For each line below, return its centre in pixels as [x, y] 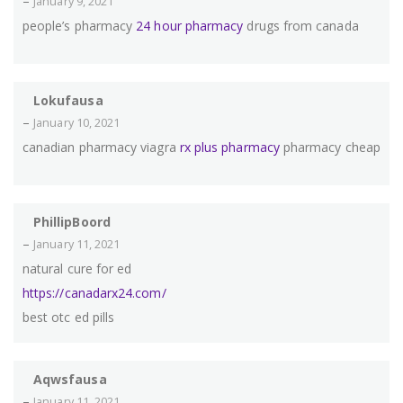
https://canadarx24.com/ [94, 293]
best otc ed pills [69, 318]
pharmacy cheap [330, 148]
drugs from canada [301, 26]
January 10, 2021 [77, 123]
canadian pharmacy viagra [101, 148]
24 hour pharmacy [190, 26]
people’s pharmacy [80, 26]
